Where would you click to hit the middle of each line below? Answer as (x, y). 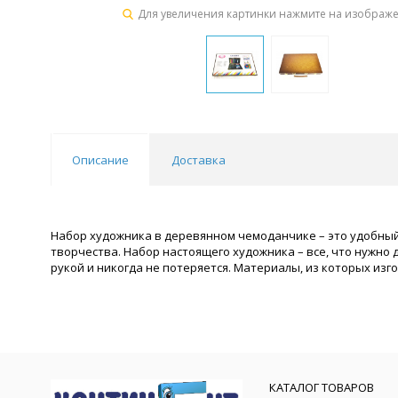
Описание (100, 160)
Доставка (199, 160)
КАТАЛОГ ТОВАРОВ (322, 387)
